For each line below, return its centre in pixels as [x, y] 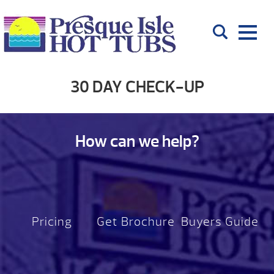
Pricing [52, 222]
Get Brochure [135, 222]
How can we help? [137, 142]
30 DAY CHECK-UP [137, 87]
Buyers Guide [220, 222]
